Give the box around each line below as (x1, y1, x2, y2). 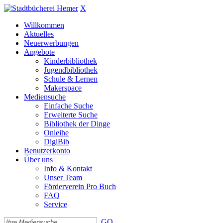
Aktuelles (24, 30, 54, 38)
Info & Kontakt (44, 164, 92, 173)
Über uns (24, 155, 53, 164)
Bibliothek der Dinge (44, 119, 110, 128)
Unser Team (44, 173, 82, 182)
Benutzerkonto (24, 146, 70, 155)
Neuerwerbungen (24, 39, 79, 47)
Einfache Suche (44, 102, 93, 110)
